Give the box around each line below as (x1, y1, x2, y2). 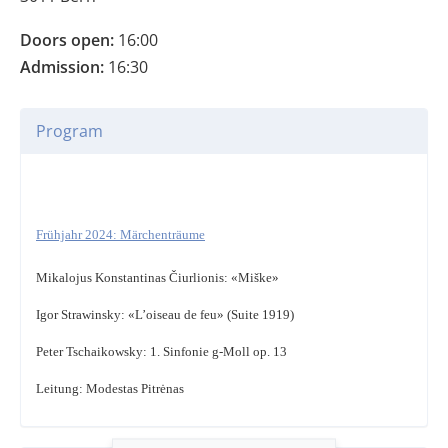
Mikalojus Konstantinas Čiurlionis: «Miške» (36, 270, 279, 286)
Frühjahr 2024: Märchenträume (36, 227, 205, 243)
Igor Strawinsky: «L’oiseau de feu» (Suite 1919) (36, 307, 294, 323)
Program (36, 120, 103, 143)
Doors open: (20, 29, 114, 52)
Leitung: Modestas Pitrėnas (36, 381, 184, 397)
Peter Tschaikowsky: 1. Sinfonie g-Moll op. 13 (36, 344, 287, 360)
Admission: (20, 56, 104, 79)
